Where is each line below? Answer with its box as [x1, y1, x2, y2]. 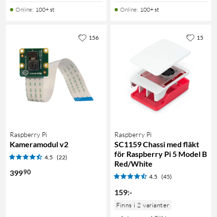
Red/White [114, 158, 153, 168]
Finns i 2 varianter [116, 201, 170, 209]
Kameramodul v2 [10, 139, 68, 149]
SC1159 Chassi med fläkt [114, 139, 199, 149]
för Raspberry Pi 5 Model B [114, 149, 207, 158]
